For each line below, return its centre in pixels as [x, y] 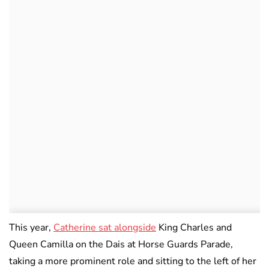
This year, [31, 228]
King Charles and [194, 228]
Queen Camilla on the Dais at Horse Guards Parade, [121, 245]
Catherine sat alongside [105, 228]
